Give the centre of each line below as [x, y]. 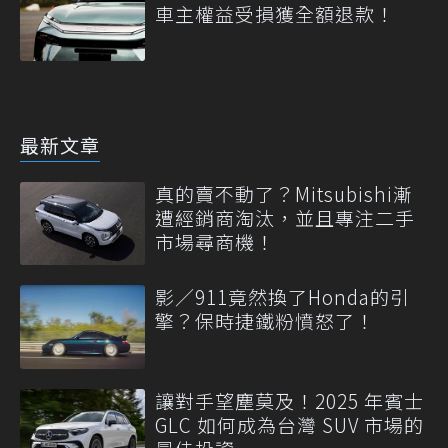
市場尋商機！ [215, 241]
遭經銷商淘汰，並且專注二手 [285, 217]
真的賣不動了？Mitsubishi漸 [284, 193]
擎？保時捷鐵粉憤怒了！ [265, 321]
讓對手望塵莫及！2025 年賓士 [289, 400]
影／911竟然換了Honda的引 [282, 297]
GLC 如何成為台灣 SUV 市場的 [289, 424]
